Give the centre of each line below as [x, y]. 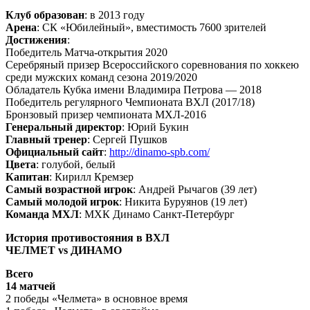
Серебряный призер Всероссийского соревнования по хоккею [152, 64]
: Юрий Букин [155, 127]
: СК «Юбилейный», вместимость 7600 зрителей [152, 27]
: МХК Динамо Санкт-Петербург [158, 214]
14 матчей [30, 286]
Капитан [27, 176]
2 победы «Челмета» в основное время [97, 298]
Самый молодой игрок [62, 201]
